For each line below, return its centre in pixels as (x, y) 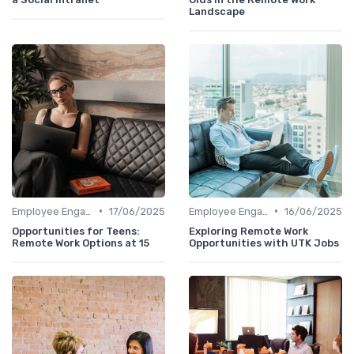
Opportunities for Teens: (76, 231)
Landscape (217, 11)
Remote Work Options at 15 (81, 243)
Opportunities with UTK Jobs (264, 243)
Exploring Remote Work (249, 231)
